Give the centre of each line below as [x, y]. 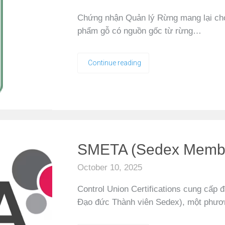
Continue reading [115, 63]
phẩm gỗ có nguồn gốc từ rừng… [139, 31]
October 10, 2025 [110, 167]
